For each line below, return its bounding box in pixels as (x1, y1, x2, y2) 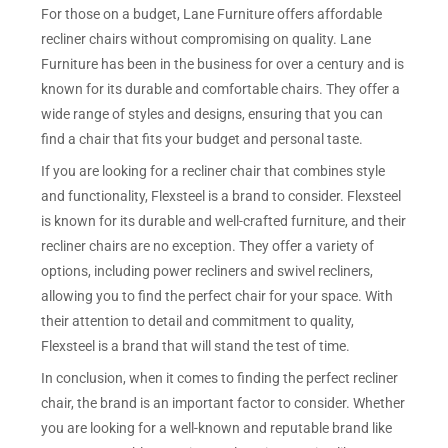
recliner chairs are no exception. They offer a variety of (41, 237, 375, 254)
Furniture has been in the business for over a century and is (41, 55, 405, 72)
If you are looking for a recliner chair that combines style (41, 162, 386, 179)
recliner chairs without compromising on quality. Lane (41, 30, 372, 47)
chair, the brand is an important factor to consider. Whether (41, 394, 406, 411)
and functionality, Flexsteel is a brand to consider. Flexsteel (41, 187, 402, 204)
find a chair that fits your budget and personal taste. (41, 130, 364, 147)
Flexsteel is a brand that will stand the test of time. (41, 337, 351, 354)
